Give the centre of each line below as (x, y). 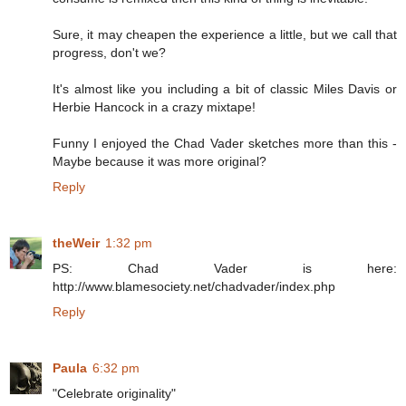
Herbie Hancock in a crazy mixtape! (154, 107)
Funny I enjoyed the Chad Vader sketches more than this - (225, 144)
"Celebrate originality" (114, 394)
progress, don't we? (109, 53)
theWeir (76, 243)
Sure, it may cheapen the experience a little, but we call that (225, 35)
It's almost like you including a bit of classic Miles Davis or (225, 89)
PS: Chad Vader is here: (225, 269)
